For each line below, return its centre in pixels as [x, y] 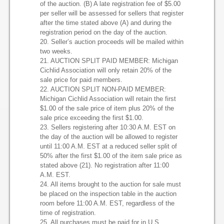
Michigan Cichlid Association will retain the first [108, 99]
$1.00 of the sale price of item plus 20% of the [107, 108]
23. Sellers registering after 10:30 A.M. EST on [108, 127]
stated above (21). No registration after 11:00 [104, 165]
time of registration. [68, 213]
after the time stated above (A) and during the [106, 23]
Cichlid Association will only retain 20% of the [106, 70]
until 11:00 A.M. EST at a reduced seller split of [108, 146]
